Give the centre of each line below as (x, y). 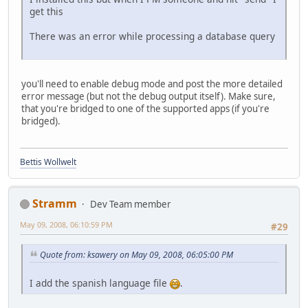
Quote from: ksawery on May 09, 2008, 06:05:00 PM (136, 254)
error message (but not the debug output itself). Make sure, (148, 97)
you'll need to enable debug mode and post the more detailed (152, 84)
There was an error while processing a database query (152, 36)
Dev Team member (131, 204)
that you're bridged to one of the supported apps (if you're (145, 109)
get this (46, 12)
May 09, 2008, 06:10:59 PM (66, 224)
